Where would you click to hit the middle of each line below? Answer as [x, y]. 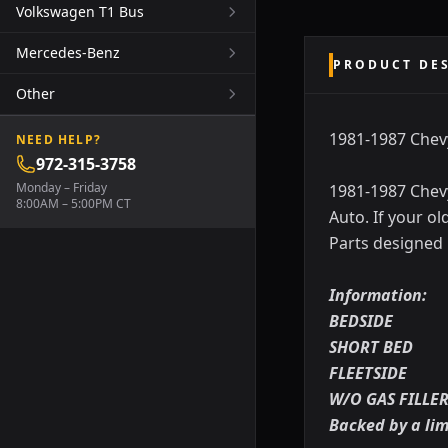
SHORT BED [371, 347]
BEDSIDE [361, 321]
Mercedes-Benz [68, 52]
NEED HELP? [58, 139]
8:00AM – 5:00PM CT [73, 203]
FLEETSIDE [368, 373]
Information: [378, 295]
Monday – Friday [61, 187]
